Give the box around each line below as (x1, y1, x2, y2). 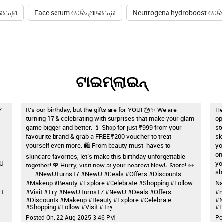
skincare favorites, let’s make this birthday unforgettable (26, 152, 186, 161)
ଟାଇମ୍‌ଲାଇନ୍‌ (75, 74, 147, 91)
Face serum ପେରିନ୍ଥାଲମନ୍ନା (34, 8, 116, 18)
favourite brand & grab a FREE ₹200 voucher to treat (26, 132, 172, 141)
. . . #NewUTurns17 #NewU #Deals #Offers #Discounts (26, 169, 182, 179)
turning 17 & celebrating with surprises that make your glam (26, 114, 195, 123)
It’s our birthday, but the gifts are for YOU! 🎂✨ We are (26, 105, 177, 114)
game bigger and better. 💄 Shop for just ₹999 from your (26, 123, 182, 132)
